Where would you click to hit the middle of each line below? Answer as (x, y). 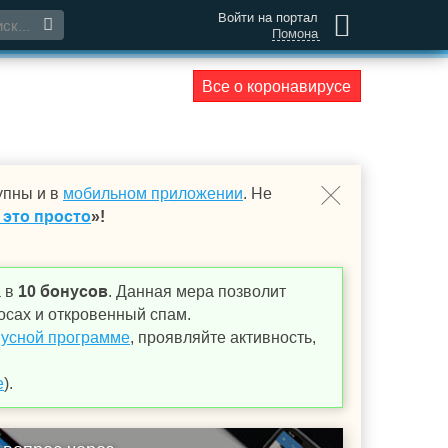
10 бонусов (63, 291)
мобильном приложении (153, 193)
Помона (295, 33)
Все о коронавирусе (276, 86)
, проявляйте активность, (223, 337)
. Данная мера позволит (197, 291)
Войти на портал (268, 17)
